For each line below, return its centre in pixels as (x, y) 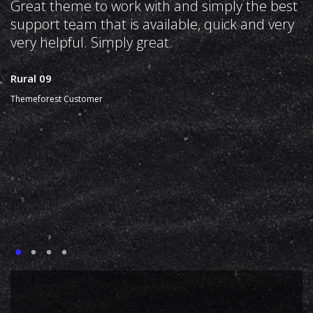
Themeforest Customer (57, 99)
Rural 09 (31, 79)
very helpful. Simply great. (92, 43)
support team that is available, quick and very (152, 24)
